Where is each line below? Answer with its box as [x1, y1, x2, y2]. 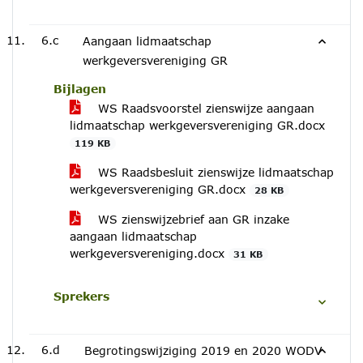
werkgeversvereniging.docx [70, 246, 228, 260]
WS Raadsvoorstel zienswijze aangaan [94, 101, 314, 115]
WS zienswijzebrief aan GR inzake [94, 212, 289, 226]
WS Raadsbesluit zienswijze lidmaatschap [94, 165, 334, 179]
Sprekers [53, 289, 109, 303]
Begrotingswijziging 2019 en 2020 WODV [84, 344, 322, 357]
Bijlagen [53, 82, 106, 96]
